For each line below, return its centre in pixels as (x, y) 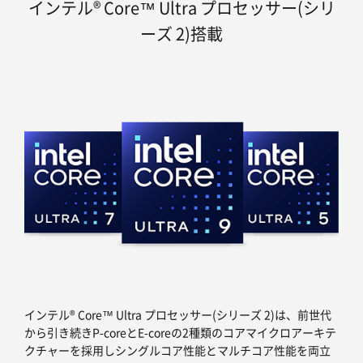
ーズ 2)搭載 (181, 34)
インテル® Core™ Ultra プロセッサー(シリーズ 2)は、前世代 (178, 315)
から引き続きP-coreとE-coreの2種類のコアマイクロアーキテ (180, 333)
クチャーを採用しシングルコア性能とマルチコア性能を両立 (177, 350)
